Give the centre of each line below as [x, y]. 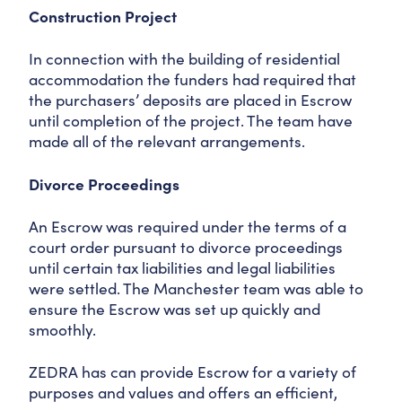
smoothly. [62, 329]
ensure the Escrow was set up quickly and [175, 309]
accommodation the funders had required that [192, 79]
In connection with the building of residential [184, 58]
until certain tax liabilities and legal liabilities [182, 267]
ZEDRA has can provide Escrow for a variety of [192, 371]
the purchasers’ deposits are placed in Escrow [190, 100]
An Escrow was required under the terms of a [188, 226]
